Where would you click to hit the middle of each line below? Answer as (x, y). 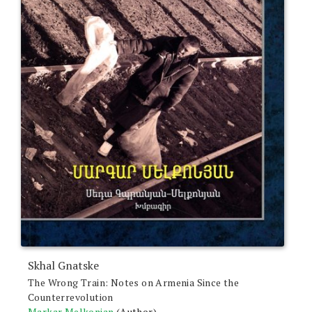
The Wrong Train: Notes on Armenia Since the (134, 282)
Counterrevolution (71, 297)
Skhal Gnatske (63, 265)
